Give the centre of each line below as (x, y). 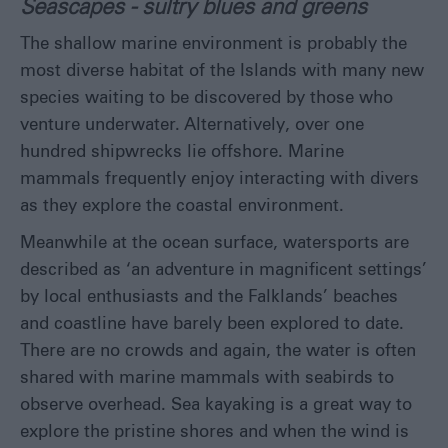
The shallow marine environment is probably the (213, 44)
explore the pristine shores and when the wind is (214, 432)
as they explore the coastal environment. (182, 206)
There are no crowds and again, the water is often (218, 351)
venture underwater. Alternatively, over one (192, 125)
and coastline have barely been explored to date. (212, 324)
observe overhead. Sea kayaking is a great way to (216, 405)
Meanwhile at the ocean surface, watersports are (214, 243)
